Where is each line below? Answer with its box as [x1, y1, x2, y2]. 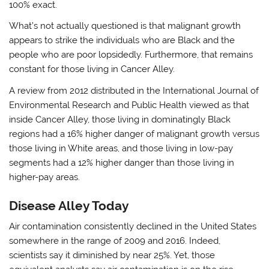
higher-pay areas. [9, 171, 80, 183]
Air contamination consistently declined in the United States [9, 220, 257, 232]
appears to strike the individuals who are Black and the [9, 35, 235, 46]
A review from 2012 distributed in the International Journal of [9, 85, 259, 96]
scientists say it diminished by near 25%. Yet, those [9, 249, 216, 261]
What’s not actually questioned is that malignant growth [9, 20, 241, 32]
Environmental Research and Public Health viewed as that [9, 99, 250, 110]
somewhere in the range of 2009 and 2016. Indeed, [9, 235, 221, 246]
